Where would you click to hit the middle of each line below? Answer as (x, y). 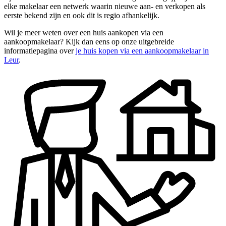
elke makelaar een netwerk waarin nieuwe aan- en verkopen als (105, 7)
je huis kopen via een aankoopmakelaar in (142, 51)
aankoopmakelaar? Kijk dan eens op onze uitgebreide (89, 42)
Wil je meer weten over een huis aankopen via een (84, 33)
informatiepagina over (40, 51)
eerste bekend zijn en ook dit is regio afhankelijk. (82, 16)
